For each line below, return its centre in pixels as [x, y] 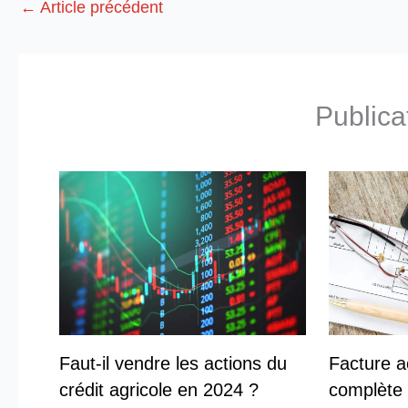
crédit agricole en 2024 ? [159, 390]
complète [365, 390]
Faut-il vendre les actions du [173, 364]
